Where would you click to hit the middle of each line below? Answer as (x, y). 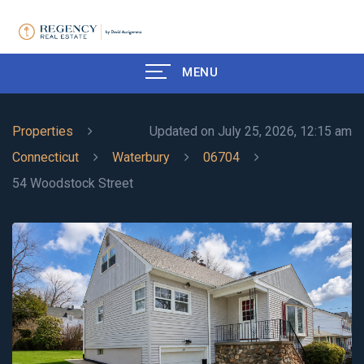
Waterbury (141, 157)
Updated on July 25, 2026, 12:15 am (251, 131)
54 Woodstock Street (73, 183)
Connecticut (45, 157)
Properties (43, 131)
